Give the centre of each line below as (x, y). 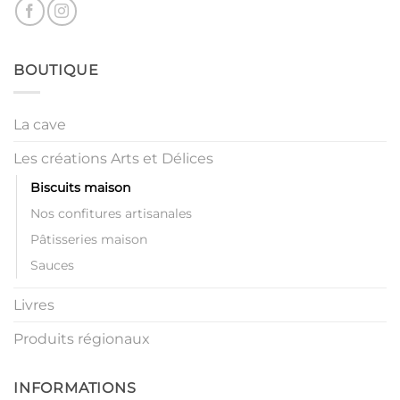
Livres (34, 304)
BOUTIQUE (56, 71)
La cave (40, 124)
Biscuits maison (80, 187)
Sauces (52, 265)
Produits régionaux (82, 338)
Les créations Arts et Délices (113, 158)
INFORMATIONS (75, 387)
